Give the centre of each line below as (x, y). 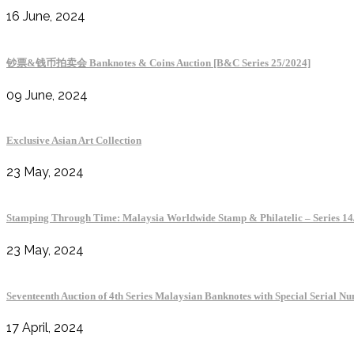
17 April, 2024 (45, 327)
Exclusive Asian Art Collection (74, 140)
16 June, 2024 (46, 17)
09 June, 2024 (47, 95)
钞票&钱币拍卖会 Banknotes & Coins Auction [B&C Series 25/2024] (158, 62)
